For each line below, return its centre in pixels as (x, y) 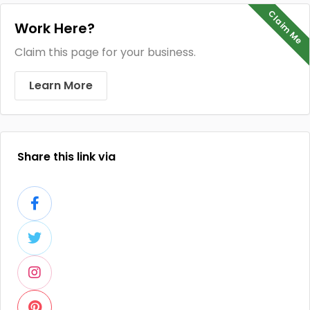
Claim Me (285, 28)
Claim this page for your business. (105, 52)
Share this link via (66, 157)
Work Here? (55, 28)
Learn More (61, 85)
